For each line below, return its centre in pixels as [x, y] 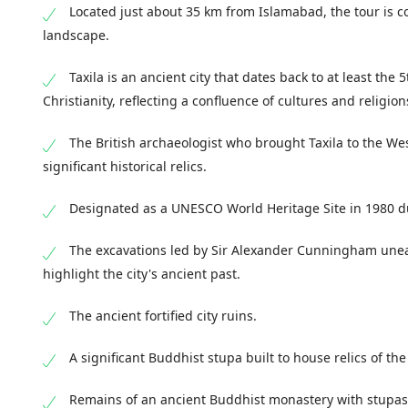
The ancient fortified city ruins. [163, 316]
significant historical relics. [125, 166]
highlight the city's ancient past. [142, 274]
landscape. [76, 35]
